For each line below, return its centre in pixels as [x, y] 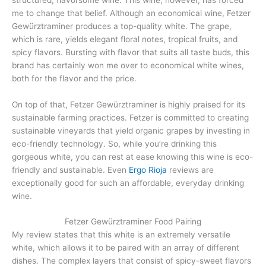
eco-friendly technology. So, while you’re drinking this [114, 143]
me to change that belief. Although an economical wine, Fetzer [131, 13]
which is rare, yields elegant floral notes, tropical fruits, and [125, 39]
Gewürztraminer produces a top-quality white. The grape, [122, 26]
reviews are [190, 170]
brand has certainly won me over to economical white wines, [128, 65]
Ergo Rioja [148, 170]
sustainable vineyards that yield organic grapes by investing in [131, 130]
